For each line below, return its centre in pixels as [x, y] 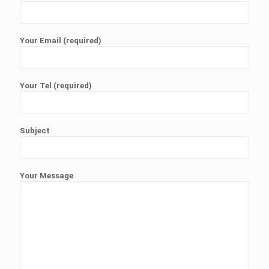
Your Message [47, 176]
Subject [35, 131]
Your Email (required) [61, 41]
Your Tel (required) [56, 86]
